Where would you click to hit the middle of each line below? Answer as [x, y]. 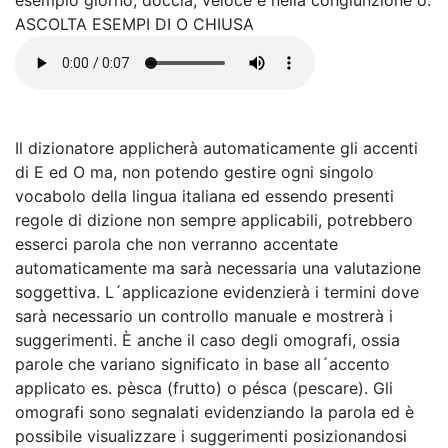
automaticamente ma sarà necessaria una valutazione [218, 268]
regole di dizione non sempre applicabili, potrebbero [214, 220]
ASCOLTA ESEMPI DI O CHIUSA [134, 24]
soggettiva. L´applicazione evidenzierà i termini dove [217, 292]
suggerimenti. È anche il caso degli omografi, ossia [207, 340]
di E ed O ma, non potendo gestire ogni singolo [194, 172]
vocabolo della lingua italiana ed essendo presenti [204, 196]
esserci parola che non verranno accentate [176, 244]
